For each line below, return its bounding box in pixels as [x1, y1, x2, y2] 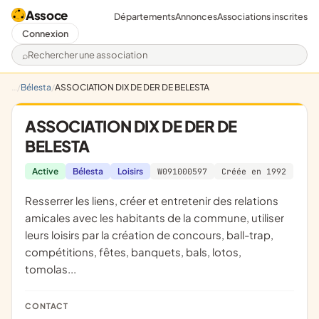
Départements [114, 10, 175, 22]
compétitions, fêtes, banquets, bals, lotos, [25, 245, 241, 258]
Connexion [22, 28, 68, 39]
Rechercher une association [21, 53, 170, 69]
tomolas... [25, 262, 76, 276]
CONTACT [31, 301, 69, 310]
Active [32, 166, 58, 177]
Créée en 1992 [221, 166, 286, 177]
